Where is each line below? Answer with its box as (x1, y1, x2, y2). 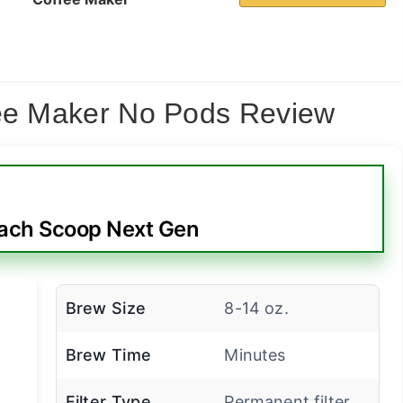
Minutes (224, 345, 286, 365)
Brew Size (65, 299, 147, 318)
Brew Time (65, 345, 152, 365)
